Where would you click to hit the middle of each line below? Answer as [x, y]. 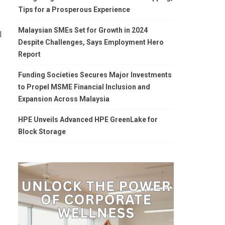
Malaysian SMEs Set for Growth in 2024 [83, 30]
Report [29, 54]
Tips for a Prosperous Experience [74, 10]
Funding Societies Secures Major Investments [95, 75]
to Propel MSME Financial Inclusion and [84, 87]
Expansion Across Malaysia [64, 99]
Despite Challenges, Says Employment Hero [91, 42]
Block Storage [42, 132]
